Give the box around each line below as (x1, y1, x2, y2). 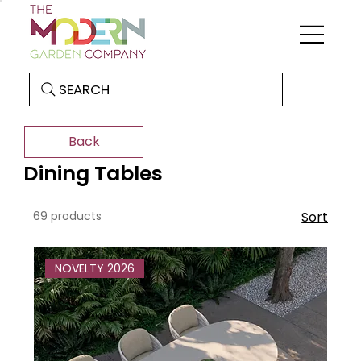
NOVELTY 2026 (55, 259, 135, 276)
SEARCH (58, 80, 110, 99)
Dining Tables (23, 159, 164, 188)
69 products (32, 208, 102, 225)
